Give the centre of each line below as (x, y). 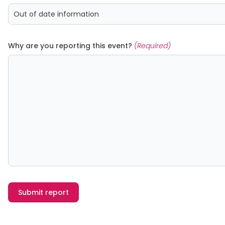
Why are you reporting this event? (71, 46)
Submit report (43, 192)
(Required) (152, 46)
